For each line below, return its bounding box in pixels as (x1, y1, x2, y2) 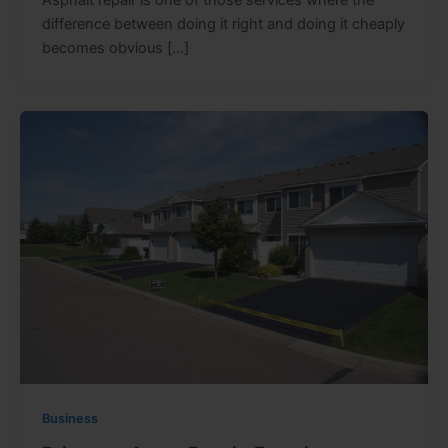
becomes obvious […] (41, 38, 189, 57)
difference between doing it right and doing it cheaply (41, 14, 405, 33)
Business (41, 410, 98, 426)
